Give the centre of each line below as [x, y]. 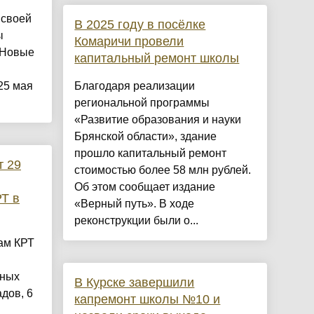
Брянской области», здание [146, 137]
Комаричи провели [129, 42]
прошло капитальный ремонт [151, 153]
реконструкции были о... [137, 221]
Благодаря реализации [135, 86]
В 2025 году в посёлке [140, 25]
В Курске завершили [135, 283]
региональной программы [142, 103]
